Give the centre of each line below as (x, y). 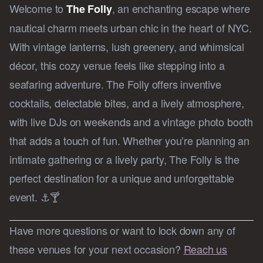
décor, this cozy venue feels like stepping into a (117, 65)
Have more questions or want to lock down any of (122, 230)
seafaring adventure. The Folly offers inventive (115, 84)
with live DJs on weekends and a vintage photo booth (131, 122)
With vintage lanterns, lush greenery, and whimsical (127, 47)
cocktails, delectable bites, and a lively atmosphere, (127, 103)
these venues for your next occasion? (97, 249)
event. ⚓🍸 (35, 197)
